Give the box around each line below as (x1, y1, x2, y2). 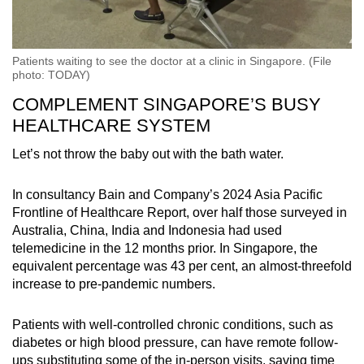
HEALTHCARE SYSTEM (12, 115, 210, 136)
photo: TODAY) (12, 68, 90, 82)
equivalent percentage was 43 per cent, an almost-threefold (12, 259, 352, 274)
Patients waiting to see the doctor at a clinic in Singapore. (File (12, 54, 331, 68)
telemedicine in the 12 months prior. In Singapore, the (12, 241, 318, 256)
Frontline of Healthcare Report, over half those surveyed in (12, 206, 347, 220)
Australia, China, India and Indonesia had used (12, 223, 282, 238)
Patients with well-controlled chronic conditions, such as (12, 318, 333, 332)
